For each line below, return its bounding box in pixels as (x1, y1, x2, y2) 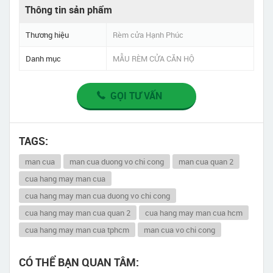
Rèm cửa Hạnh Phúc (113, 29, 183, 40)
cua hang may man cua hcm (145, 207, 243, 218)
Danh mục (26, 52, 61, 64)
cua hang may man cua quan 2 (25, 207, 130, 218)
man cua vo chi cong (144, 224, 215, 235)
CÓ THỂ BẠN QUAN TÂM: (19, 254, 139, 269)
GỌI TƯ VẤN (110, 88, 162, 102)
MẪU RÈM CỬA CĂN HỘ (113, 52, 194, 64)
